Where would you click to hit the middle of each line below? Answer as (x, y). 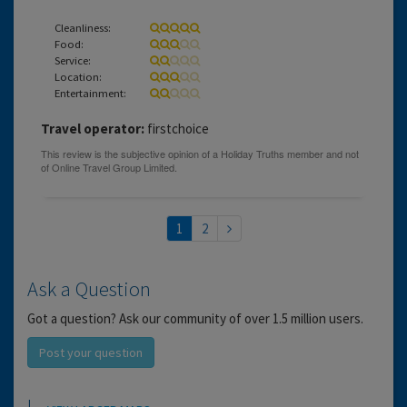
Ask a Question (89, 288)
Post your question (91, 352)
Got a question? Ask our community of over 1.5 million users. (195, 318)
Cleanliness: (83, 27)
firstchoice (177, 128)
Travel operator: (93, 128)
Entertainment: (90, 92)
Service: (73, 60)
